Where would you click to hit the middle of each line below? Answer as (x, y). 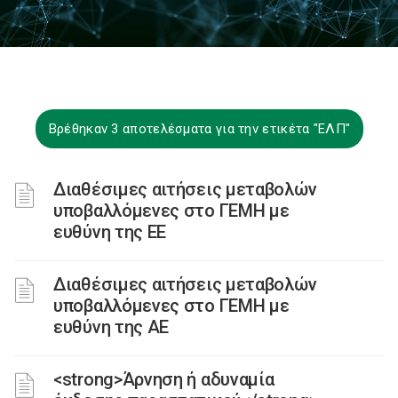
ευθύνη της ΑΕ (111, 327)
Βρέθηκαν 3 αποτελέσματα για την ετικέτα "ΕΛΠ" (199, 129)
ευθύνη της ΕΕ (110, 232)
